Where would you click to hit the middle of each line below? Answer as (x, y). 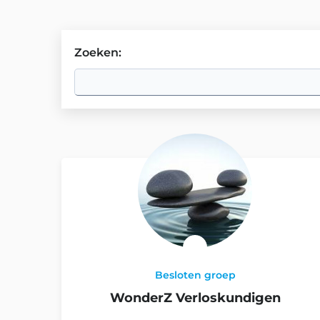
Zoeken (96, 52)
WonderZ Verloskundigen (195, 298)
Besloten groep (195, 275)
